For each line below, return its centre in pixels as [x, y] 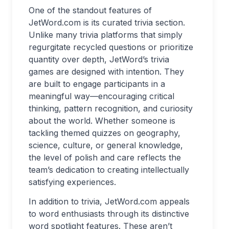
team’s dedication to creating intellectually [109, 170]
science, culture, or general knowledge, [106, 145]
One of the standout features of [90, 10]
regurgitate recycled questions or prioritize [111, 47]
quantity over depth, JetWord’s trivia [99, 59]
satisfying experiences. [72, 182]
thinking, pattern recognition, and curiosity [111, 108]
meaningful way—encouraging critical [101, 96]
